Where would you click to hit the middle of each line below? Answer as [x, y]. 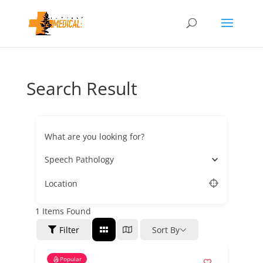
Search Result [82, 88]
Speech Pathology [79, 159]
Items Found [65, 211]
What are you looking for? [94, 136]
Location [61, 183]
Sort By [166, 230]
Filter [69, 230]
